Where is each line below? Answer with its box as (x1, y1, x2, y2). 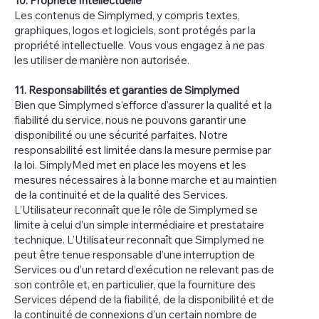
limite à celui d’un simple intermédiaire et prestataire (14, 217, 264, 231)
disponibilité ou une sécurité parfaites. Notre (14, 127, 228, 142)
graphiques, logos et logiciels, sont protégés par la (14, 23, 256, 37)
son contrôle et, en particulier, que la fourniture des (14, 277, 256, 291)
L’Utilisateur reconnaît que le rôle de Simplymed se (14, 202, 258, 216)
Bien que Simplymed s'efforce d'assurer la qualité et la (14, 98, 272, 112)
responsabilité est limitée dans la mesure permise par (14, 142, 271, 157)
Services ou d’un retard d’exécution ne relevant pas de (14, 262, 274, 276)
